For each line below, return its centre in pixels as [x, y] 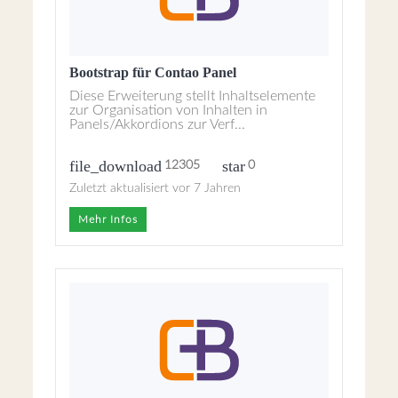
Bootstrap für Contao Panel [153, 72]
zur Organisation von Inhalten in [169, 110]
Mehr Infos [108, 219]
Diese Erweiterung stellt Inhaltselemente [193, 96]
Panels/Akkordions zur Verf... [158, 124]
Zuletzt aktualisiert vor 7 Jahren [155, 188]
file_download [116, 166]
